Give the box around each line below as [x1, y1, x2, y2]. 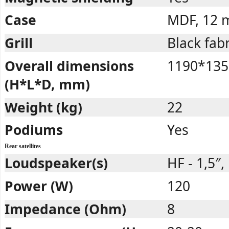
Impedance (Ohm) [5, 199, 126, 218]
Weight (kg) [5, 98, 82, 117]
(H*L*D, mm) [5, 75, 90, 94]
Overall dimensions [5, 56, 134, 75]
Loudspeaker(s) [5, 154, 108, 173]
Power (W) [5, 177, 73, 196]
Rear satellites [5, 143, 41, 150]
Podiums [5, 121, 63, 140]
